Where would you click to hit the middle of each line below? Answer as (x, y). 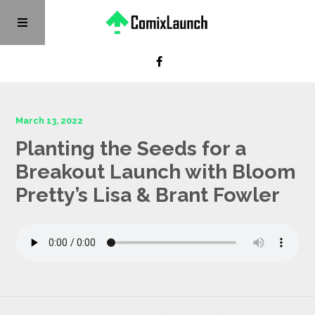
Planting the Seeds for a (131, 149)
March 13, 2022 (50, 121)
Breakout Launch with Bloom (156, 172)
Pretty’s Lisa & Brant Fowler (148, 195)
